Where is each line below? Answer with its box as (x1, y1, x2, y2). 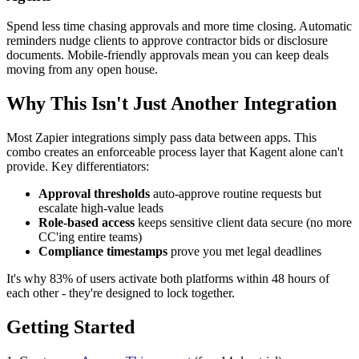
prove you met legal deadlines (167, 244, 321, 259)
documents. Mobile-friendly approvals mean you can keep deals (6, 48, 329, 63)
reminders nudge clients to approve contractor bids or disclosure (6, 34, 328, 48)
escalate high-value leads (38, 201, 163, 216)
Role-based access (38, 216, 135, 230)
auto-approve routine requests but (150, 187, 321, 201)
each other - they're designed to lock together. (6, 286, 235, 301)
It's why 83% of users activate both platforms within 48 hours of (6, 272, 329, 286)
